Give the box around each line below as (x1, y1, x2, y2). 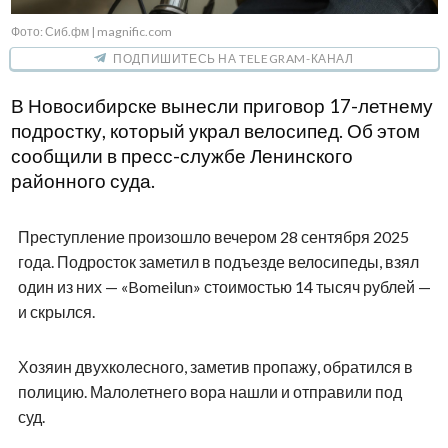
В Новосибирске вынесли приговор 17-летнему (10, 94, 433, 117)
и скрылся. (17, 301, 95, 321)
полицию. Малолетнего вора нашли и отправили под (17, 381, 402, 401)
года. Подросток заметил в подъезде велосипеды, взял (17, 251, 419, 271)
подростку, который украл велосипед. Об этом (10, 119, 420, 142)
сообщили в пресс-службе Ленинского (10, 144, 353, 167)
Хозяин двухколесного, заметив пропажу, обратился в (17, 356, 413, 376)
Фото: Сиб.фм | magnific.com (10, 23, 172, 39)
